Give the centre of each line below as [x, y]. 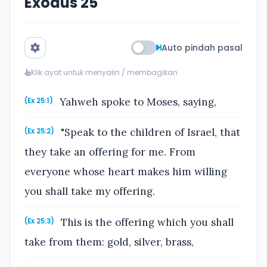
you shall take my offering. [90, 192]
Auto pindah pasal [202, 48]
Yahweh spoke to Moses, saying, [137, 102]
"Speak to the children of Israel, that [149, 133]
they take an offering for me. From [110, 152]
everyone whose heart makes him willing [126, 172]
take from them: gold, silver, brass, [109, 242]
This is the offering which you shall [146, 222]
